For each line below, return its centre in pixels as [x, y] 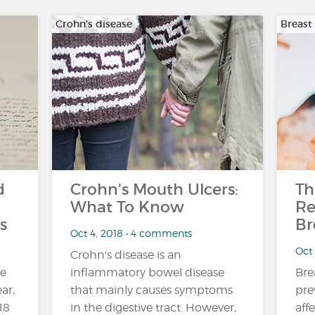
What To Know [127, 207]
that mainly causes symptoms [152, 290]
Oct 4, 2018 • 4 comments [131, 233]
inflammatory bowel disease [147, 272]
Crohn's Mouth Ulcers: [154, 189]
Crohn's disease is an [126, 255]
